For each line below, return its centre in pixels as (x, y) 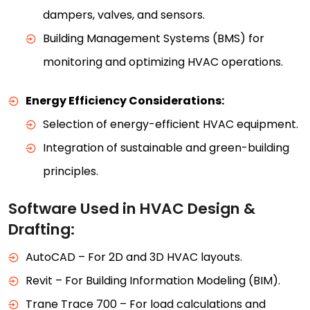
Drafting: (42, 229)
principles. (71, 171)
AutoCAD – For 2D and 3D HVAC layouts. (134, 257)
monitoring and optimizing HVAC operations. (163, 62)
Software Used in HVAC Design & (132, 208)
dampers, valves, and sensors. (124, 15)
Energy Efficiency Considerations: (125, 100)
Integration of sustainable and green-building (166, 147)
